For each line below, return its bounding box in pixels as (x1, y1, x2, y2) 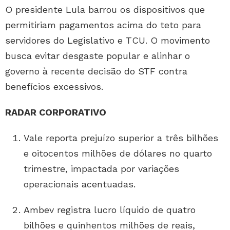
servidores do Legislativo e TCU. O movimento (5, 35, 210, 46)
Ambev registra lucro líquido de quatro (24, 204, 196, 216)
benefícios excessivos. (5, 81, 103, 92)
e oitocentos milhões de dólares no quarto (24, 148, 212, 159)
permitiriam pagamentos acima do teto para (5, 20, 201, 31)
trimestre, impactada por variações (24, 163, 179, 175)
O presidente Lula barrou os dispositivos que (5, 4, 205, 15)
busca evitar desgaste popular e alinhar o (5, 50, 190, 62)
